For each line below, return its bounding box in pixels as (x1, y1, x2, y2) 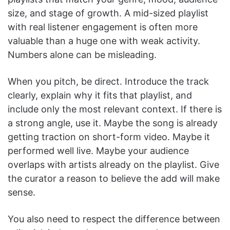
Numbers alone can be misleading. (8, 49, 157, 60)
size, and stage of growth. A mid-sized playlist (8, 7, 208, 18)
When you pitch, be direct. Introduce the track (8, 75, 209, 87)
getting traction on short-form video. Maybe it (8, 131, 210, 142)
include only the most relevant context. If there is (8, 103, 222, 114)
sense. (8, 186, 35, 198)
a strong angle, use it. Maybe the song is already (8, 117, 218, 128)
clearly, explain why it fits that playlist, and (8, 89, 192, 101)
